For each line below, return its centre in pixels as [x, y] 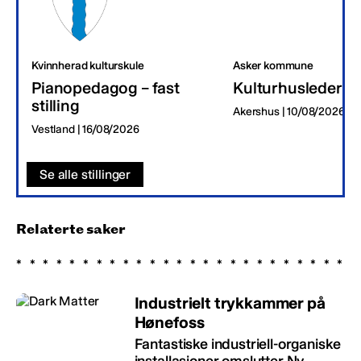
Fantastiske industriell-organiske [237, 344]
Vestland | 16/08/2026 [85, 129]
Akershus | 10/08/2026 [289, 111]
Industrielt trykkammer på [230, 303]
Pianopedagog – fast [106, 87]
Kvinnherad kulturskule [88, 65]
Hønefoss [169, 322]
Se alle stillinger [85, 174]
